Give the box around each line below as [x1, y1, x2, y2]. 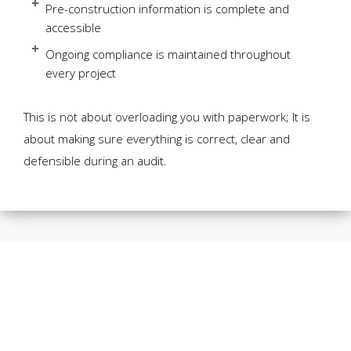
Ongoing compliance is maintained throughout [45, 46, 291, 63]
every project [45, 65, 116, 81]
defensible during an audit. [24, 153, 167, 169]
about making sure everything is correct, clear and [24, 131, 290, 147]
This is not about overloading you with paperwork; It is [24, 109, 310, 125]
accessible [45, 20, 101, 36]
